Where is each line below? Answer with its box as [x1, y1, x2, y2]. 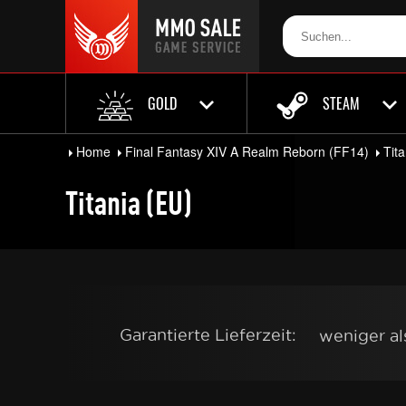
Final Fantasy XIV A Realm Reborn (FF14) [125, 142, 369, 160]
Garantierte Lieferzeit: [120, 326, 296, 343]
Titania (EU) [65, 183, 192, 222]
